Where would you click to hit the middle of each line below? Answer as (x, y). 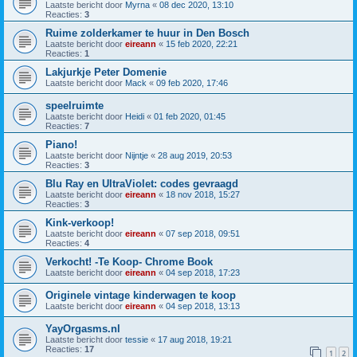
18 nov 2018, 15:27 (203, 194)
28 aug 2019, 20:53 (195, 155)
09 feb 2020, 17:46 (192, 82)
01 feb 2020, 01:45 (190, 116)
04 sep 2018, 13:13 (203, 306)
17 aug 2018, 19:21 (195, 339)
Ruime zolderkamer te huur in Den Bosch (147, 33)
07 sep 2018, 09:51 (203, 233)
